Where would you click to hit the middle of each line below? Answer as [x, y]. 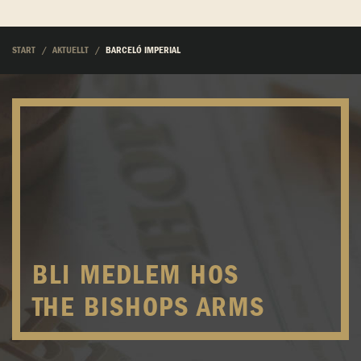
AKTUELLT [71, 51]
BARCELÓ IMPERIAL [143, 51]
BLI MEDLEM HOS [136, 275]
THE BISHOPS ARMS [149, 307]
